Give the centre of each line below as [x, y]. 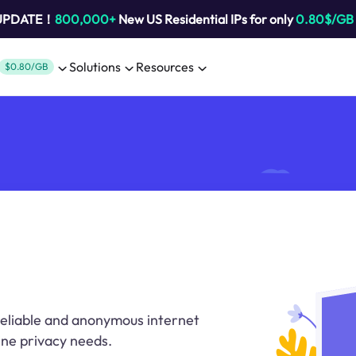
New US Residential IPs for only [205, 19]
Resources [165, 67]
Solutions [95, 67]
